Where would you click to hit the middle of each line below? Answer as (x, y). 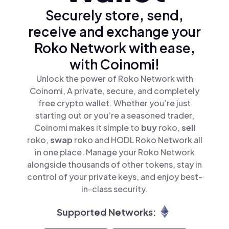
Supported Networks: (106, 212)
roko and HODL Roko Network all (138, 140)
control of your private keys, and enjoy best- (114, 177)
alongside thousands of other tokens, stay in (114, 164)
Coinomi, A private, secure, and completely (114, 91)
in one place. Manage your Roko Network (114, 152)
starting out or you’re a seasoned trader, (114, 115)
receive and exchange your (114, 31)
